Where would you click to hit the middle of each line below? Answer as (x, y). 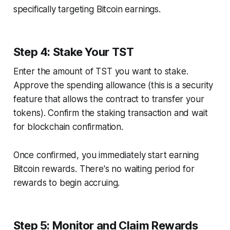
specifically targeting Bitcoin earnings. (87, 9)
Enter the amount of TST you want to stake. (101, 71)
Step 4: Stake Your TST (73, 52)
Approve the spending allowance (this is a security (113, 85)
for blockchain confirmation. (68, 127)
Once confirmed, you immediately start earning (106, 155)
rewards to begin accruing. (66, 183)
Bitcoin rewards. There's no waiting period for (104, 169)
